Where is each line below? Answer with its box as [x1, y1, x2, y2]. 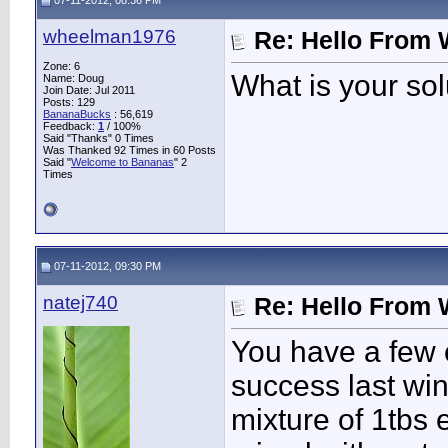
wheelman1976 [43, 26, 176, 47]
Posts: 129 [43, 96, 95, 108]
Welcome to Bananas [71, 156, 174, 168]
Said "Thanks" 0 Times [43, 132, 154, 144]
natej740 [43, 292, 118, 313]
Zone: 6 [43, 60, 80, 72]
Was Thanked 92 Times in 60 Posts [43, 144, 216, 156]
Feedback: [43, 120, 98, 132]
